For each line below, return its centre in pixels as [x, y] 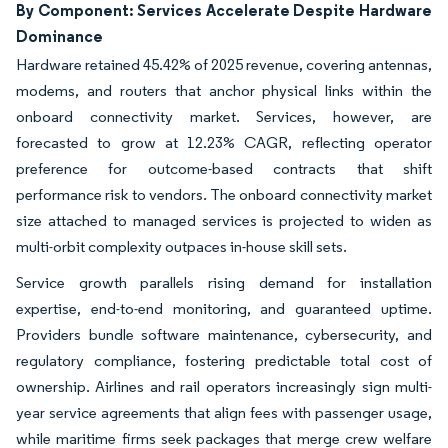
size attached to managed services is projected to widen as [224, 220]
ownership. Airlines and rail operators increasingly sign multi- [224, 386]
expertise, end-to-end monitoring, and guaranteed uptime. [224, 308]
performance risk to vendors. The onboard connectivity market [224, 194]
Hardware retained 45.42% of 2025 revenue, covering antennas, [224, 64]
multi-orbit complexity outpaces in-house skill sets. [181, 246]
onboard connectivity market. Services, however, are [224, 116]
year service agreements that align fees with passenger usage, [224, 412]
